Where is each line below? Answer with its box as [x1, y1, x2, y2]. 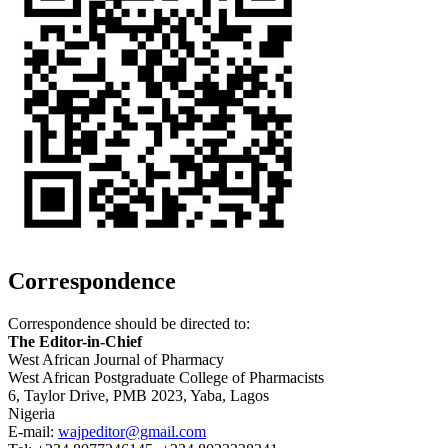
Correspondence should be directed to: [8, 315, 250, 333]
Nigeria [8, 405, 55, 423]
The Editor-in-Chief [8, 333, 142, 351]
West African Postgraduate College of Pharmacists [8, 369, 324, 387]
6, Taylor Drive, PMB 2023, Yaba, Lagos [8, 387, 269, 405]
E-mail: [8, 423, 58, 441]
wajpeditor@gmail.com [58, 423, 206, 441]
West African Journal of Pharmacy [8, 351, 224, 369]
